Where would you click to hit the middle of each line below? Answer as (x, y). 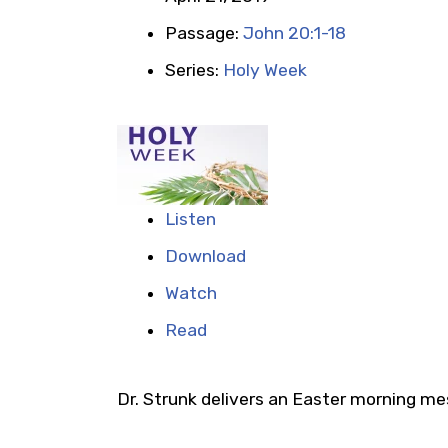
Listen (190, 219)
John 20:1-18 (294, 33)
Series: (194, 70)
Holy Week (265, 70)
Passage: (204, 33)
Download (205, 256)
